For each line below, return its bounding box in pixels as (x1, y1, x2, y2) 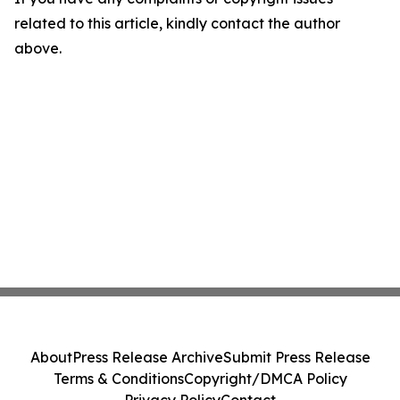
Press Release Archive (71, 348, 223, 366)
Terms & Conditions (53, 370, 184, 387)
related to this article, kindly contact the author (14, 14, 340, 32)
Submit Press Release (222, 348, 371, 366)
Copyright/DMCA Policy (183, 370, 347, 387)
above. (14, 39, 62, 57)
